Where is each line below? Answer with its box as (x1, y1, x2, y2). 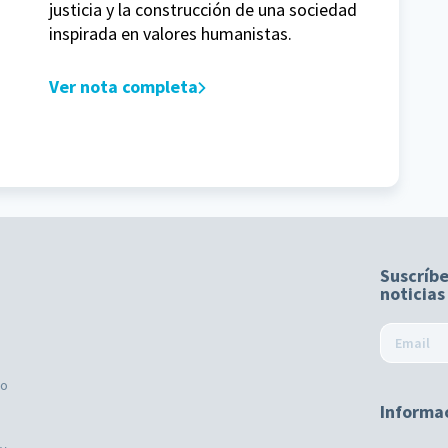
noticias (380, 282, 445, 306)
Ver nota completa (49, 75, 198, 99)
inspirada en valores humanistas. (49, 22, 292, 46)
